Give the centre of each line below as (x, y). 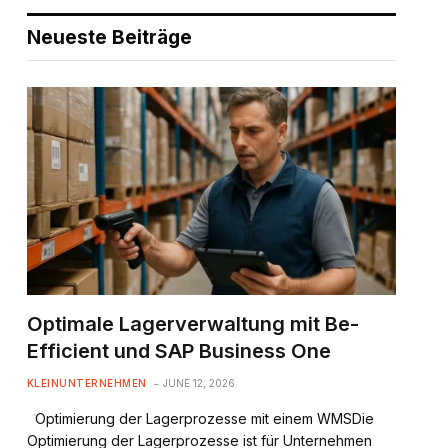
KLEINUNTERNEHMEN (86, 382)
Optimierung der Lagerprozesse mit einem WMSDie (200, 418)
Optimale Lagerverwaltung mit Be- (192, 323)
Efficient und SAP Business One (178, 350)
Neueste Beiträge (109, 37)
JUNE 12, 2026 (198, 382)
